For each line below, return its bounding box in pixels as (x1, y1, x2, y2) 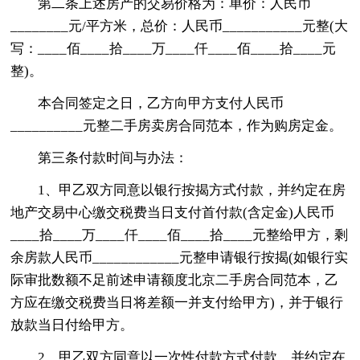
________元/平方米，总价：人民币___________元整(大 (10, 18, 349, 34)
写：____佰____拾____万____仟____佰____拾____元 (10, 40, 337, 56)
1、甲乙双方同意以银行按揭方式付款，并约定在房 (38, 182, 346, 198)
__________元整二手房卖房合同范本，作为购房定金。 (10, 117, 343, 133)
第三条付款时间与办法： (38, 149, 189, 166)
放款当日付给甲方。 (10, 317, 134, 333)
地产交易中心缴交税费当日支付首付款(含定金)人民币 (10, 204, 335, 220)
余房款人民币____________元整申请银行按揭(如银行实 (10, 249, 349, 265)
